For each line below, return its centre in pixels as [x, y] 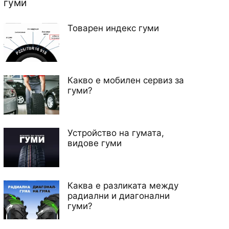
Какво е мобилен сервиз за [126, 81]
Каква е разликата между [123, 185]
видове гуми [95, 143]
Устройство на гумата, [116, 133]
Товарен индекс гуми [113, 28]
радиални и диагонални [119, 196]
